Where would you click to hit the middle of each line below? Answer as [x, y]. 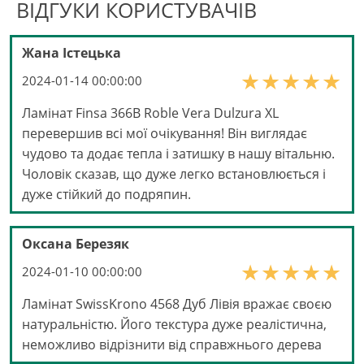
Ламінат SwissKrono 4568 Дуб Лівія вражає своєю [177, 304]
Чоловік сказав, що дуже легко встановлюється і [174, 174]
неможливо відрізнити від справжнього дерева [172, 345]
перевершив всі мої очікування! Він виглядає [165, 134]
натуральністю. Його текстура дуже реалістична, [174, 325]
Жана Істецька [71, 53]
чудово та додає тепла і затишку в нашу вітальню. [178, 154]
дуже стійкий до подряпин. [106, 195]
